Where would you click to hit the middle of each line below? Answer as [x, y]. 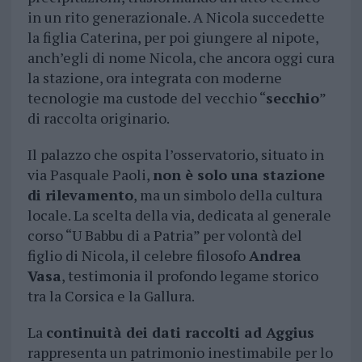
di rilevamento [80, 195]
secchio [292, 98]
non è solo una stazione [238, 175]
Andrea [275, 256]
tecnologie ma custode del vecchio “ [146, 98]
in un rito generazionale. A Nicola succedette [176, 17]
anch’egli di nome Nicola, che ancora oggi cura [181, 58]
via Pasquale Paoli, [90, 175]
